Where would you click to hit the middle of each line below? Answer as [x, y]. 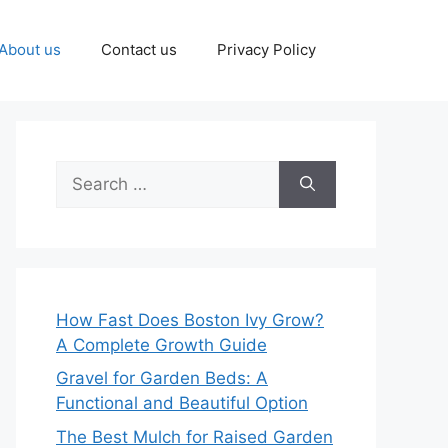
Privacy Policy [266, 50]
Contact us [139, 50]
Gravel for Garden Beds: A [162, 378]
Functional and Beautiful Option [182, 403]
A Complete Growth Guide [161, 344]
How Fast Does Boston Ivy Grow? [190, 319]
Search [83, 171]
